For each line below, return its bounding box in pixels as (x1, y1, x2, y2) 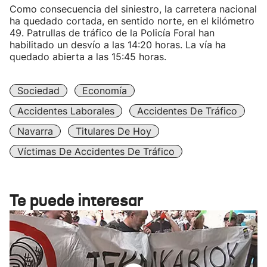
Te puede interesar (10, 190, 143, 211)
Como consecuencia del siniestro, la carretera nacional (10, 3, 257, 15)
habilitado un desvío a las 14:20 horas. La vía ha (10, 39, 226, 51)
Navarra (17, 125, 53, 137)
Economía (82, 85, 127, 97)
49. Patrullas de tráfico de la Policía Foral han (10, 27, 215, 39)
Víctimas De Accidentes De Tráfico (17, 145, 175, 157)
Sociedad (17, 85, 60, 97)
